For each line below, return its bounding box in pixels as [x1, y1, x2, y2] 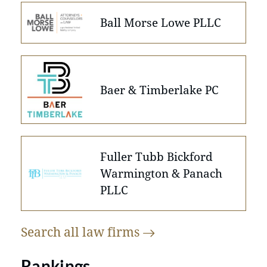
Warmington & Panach [100, 166, 223, 181]
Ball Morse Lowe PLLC [100, 15, 222, 30]
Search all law [21, 223, 107, 241]
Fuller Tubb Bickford [100, 149, 213, 164]
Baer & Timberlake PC [100, 82, 219, 97]
